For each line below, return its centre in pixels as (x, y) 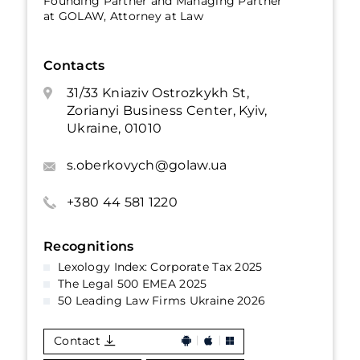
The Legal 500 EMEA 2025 (133, 284)
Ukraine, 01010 (115, 128)
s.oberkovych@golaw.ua (147, 165)
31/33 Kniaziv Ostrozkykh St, (158, 93)
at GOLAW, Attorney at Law (123, 16)
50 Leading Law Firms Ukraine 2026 (162, 301)
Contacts (74, 65)
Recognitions (89, 246)
